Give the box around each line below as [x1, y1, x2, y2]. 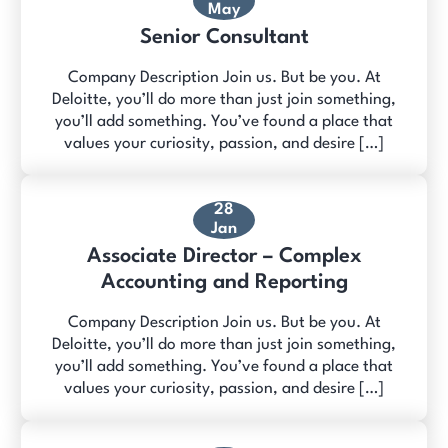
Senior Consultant [139, 26, 309, 48]
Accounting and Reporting [100, 272, 348, 294]
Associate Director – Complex [86, 246, 362, 268]
